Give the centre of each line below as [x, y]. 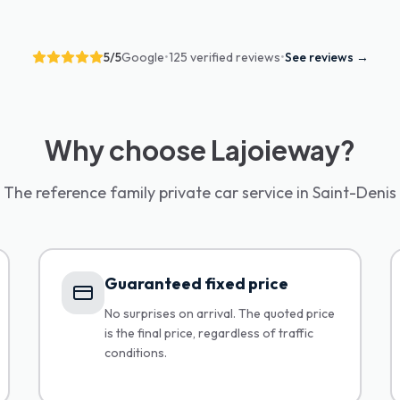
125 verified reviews [224, 57]
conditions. [135, 353]
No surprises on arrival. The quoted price [219, 313]
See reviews [319, 57]
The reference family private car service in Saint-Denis [200, 192]
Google [142, 57]
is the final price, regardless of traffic [208, 333]
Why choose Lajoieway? [200, 150]
